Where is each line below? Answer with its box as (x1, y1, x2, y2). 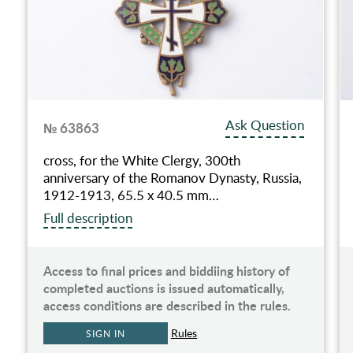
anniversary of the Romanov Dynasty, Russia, (43, 169, 302, 188)
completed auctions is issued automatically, (43, 279, 284, 298)
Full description (43, 209, 132, 228)
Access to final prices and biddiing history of (43, 262, 290, 281)
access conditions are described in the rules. (43, 296, 291, 315)
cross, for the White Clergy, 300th (43, 151, 240, 170)
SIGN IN (86, 327, 125, 340)
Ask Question (225, 116, 305, 135)
